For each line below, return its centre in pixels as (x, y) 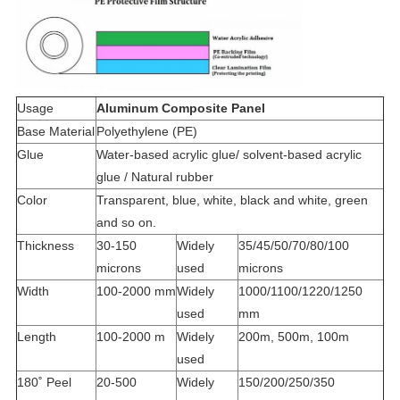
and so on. (126, 222)
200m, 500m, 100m (293, 336)
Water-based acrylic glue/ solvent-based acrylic (229, 154)
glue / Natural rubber (154, 176)
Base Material (55, 131)
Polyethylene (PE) (146, 131)
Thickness (45, 245)
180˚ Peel (44, 382)
